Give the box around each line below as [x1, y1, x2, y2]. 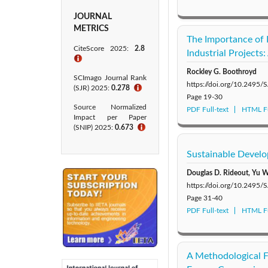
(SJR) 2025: [74, 84, 111, 92]
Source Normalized [74, 103, 147, 111]
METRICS [74, 25, 109, 33]
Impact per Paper [74, 114, 147, 121]
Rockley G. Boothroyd [187, 68, 257, 75]
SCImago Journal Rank [74, 74, 147, 81]
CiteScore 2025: [74, 45, 135, 52]
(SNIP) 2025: [74, 124, 115, 131]
